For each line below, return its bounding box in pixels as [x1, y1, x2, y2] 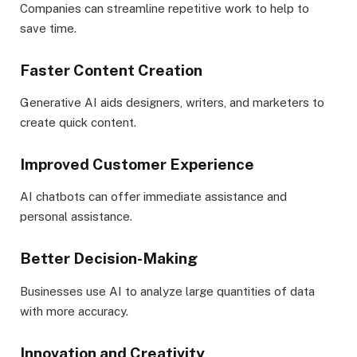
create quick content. [20, 116, 136, 129]
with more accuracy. [20, 304, 128, 318]
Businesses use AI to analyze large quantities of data [20, 284, 315, 298]
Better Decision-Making [20, 249, 198, 268]
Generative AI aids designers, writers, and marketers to [20, 96, 324, 109]
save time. [20, 21, 76, 35]
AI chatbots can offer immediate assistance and [20, 190, 287, 204]
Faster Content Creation [20, 61, 202, 79]
